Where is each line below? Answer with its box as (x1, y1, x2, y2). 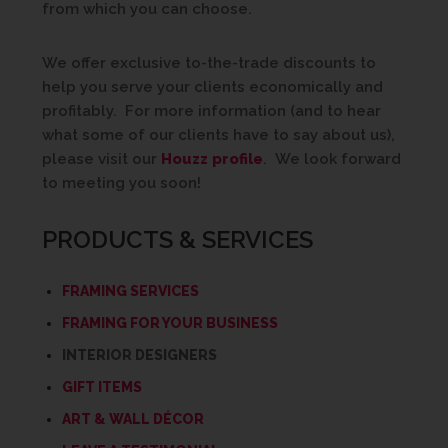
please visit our (42, 150, 161, 168)
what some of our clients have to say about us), (42, 126, 395, 144)
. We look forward (263, 150, 401, 168)
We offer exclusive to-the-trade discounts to (42, 54, 376, 72)
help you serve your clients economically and (42, 78, 383, 96)
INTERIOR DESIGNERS (62, 347, 217, 363)
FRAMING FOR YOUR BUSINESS (62, 315, 278, 331)
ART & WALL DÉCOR (62, 411, 204, 427)
